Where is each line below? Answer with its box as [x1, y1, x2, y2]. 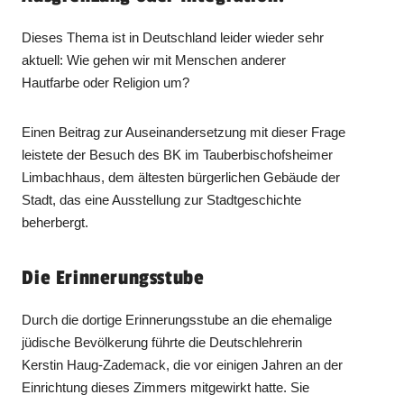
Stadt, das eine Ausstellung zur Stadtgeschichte [22, 192, 302, 208]
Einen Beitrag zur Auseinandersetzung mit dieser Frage [22, 124, 346, 141]
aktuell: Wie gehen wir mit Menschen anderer [22, 52, 287, 69]
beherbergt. [22, 215, 89, 231]
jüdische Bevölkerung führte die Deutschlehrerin [22, 335, 303, 351]
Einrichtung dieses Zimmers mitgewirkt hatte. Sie [22, 380, 310, 396]
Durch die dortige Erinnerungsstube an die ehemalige [22, 312, 333, 328]
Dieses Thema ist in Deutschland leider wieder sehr [22, 30, 325, 46]
